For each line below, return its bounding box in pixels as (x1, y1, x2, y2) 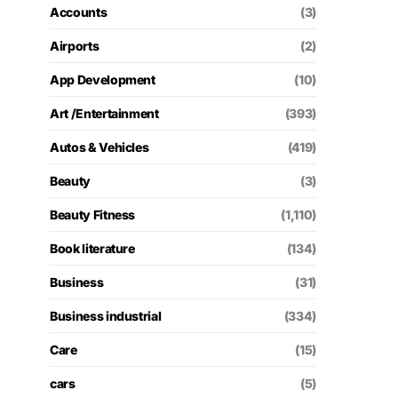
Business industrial (50, 308, 162, 323)
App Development (50, 72, 155, 87)
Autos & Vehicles (50, 139, 149, 155)
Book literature (50, 241, 135, 256)
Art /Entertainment (50, 106, 159, 121)
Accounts (50, 4, 107, 20)
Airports (50, 38, 99, 53)
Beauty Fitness (50, 207, 136, 222)
